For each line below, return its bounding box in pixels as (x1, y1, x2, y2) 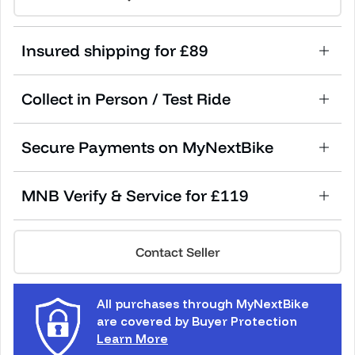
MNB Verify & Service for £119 (21, 185, 249, 205)
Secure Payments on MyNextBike (21, 136, 273, 157)
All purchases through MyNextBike (97, 296, 309, 311)
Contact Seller (135, 243, 220, 260)
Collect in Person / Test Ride (21, 88, 231, 109)
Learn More (97, 330, 168, 346)
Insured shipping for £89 (21, 40, 208, 60)
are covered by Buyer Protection (97, 313, 297, 329)
